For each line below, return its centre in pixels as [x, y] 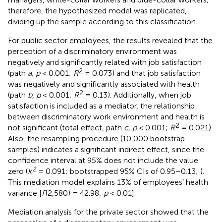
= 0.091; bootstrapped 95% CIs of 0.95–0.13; [118, 171]
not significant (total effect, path [66, 127]
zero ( [18, 171]
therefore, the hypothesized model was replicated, [97, 10]
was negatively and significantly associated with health [104, 84]
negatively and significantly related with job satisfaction [105, 62]
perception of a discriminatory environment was [92, 51]
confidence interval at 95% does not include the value [103, 160]
